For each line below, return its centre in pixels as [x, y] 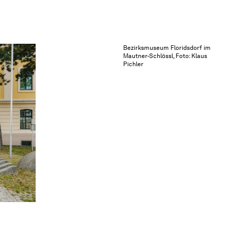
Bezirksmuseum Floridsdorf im [167, 48]
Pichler [133, 64]
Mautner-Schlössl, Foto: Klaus [165, 56]
